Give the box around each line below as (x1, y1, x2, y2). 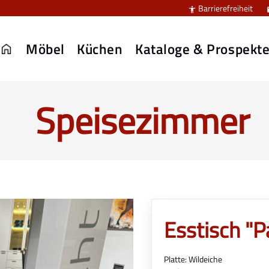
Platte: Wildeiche (164, 253, 222, 265)
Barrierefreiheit (196, 2, 253, 14)
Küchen (77, 38, 123, 59)
